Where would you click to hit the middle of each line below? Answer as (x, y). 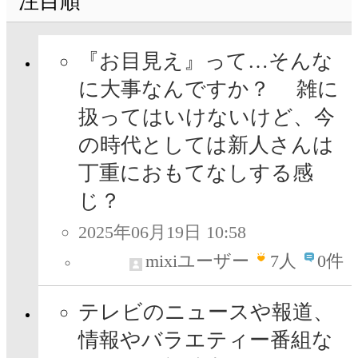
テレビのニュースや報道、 (206, 312)
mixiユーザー (197, 261)
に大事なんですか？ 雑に (209, 89)
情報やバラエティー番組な (206, 340)
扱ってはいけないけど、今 (207, 117)
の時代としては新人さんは (206, 145)
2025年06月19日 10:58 (162, 233)
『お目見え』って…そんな (206, 62)
